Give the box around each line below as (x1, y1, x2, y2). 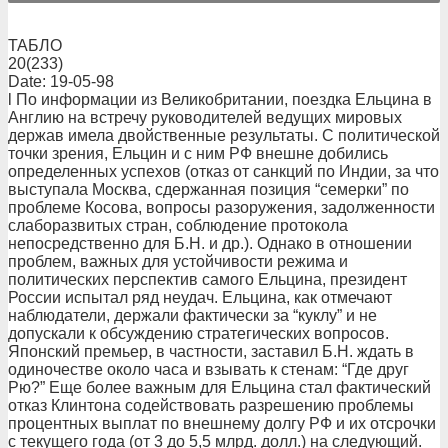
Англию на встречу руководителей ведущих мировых (8, 109, 402, 126)
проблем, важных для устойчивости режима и (8, 253, 348, 270)
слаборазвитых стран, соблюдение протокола (8, 217, 348, 234)
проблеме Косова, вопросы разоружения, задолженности (8, 199, 435, 216)
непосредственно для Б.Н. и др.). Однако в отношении (8, 235, 412, 252)
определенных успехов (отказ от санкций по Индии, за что (8, 163, 439, 180)
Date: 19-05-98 (8, 73, 114, 90)
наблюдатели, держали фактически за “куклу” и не (8, 307, 377, 324)
